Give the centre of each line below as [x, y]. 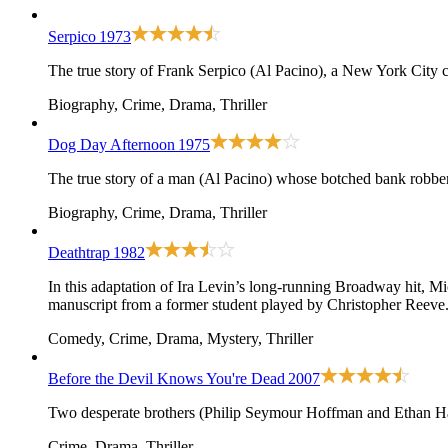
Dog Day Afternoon [111, 144]
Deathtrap [79, 252]
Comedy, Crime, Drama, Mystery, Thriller [180, 338]
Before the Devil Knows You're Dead [166, 378]
